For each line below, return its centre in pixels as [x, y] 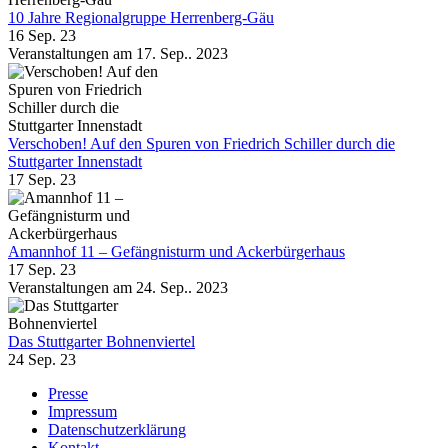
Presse [68, 393]
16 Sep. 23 [42, 35]
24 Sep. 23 [42, 359]
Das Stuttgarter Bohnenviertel [101, 341]
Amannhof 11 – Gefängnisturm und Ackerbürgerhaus [176, 251]
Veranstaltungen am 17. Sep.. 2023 [118, 53]
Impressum [82, 411]
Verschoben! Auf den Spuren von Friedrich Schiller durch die [201, 143]
